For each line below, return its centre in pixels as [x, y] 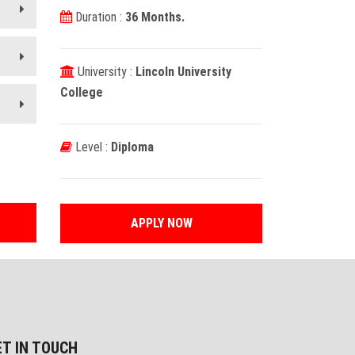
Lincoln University [183, 72]
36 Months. [155, 17]
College [82, 93]
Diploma [132, 147]
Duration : [99, 17]
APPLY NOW [161, 223]
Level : [92, 147]
